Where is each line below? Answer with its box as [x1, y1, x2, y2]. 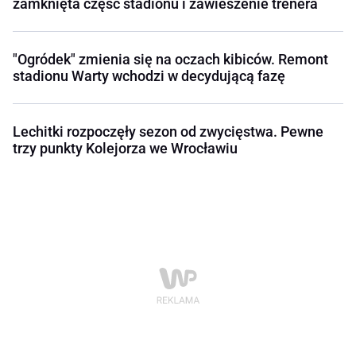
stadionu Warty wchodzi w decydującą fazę [13, 68, 285, 85]
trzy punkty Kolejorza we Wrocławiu [13, 140, 238, 157]
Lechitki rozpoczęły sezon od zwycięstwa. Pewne [13, 123, 323, 141]
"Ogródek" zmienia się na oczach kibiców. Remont [13, 51, 328, 68]
